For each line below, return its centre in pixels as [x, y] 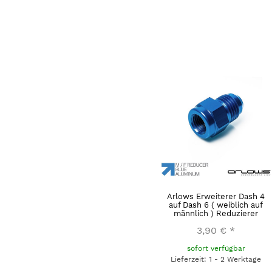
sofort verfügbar [216, 249]
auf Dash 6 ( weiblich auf [216, 205]
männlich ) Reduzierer [216, 214]
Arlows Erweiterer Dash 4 [216, 197]
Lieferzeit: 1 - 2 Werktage [216, 260]
